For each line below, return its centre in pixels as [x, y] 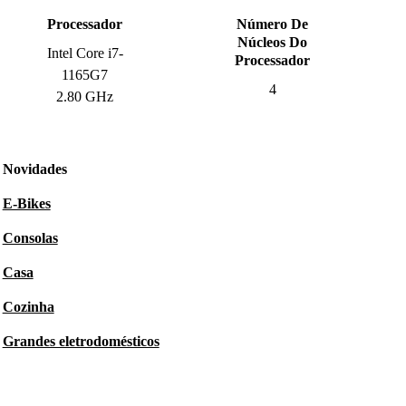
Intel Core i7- [85, 53]
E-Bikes [26, 203]
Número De [273, 24]
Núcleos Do [273, 42]
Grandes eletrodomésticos [81, 341]
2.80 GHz [85, 97]
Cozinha [28, 307]
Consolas [30, 238]
